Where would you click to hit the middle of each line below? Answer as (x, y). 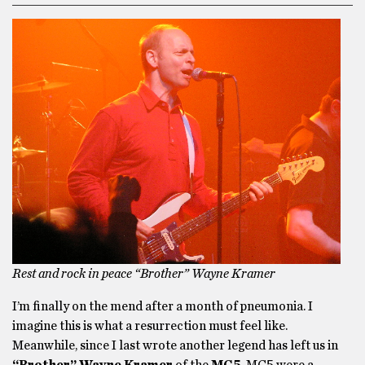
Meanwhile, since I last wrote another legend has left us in (175, 345)
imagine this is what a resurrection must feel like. (150, 326)
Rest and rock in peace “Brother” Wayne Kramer (144, 274)
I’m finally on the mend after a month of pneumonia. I (163, 306)
